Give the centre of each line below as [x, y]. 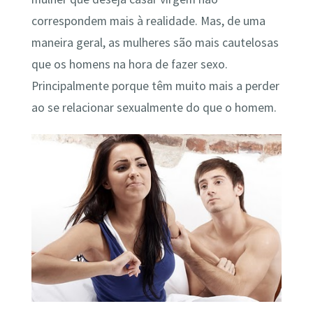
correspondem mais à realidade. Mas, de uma [148, 21]
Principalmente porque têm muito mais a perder [155, 86]
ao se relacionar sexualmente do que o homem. [154, 107]
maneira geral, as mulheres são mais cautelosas [155, 42]
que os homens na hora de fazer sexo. [129, 64]
